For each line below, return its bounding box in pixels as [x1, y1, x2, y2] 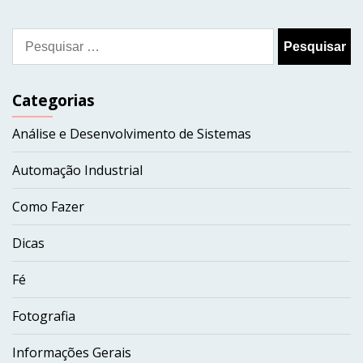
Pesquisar [11, 28, 71, 47]
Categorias [12, 89, 95, 112]
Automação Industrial [12, 161, 143, 180]
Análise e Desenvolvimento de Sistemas [12, 125, 251, 143]
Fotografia [12, 307, 75, 326]
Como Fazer [12, 198, 84, 216]
